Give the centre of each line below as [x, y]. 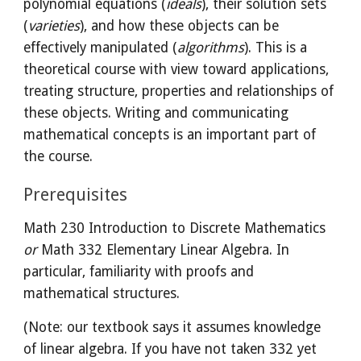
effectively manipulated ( [101, 48]
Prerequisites [76, 195]
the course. [58, 156]
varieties [54, 26]
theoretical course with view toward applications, [176, 69]
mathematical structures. [102, 293]
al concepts [134, 135]
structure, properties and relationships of [204, 91]
